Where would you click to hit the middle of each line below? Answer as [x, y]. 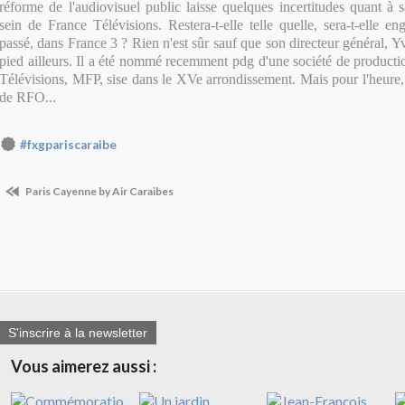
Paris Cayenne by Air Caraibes [99, 192]
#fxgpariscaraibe [68, 145]
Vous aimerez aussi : [84, 366]
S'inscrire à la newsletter [78, 332]
